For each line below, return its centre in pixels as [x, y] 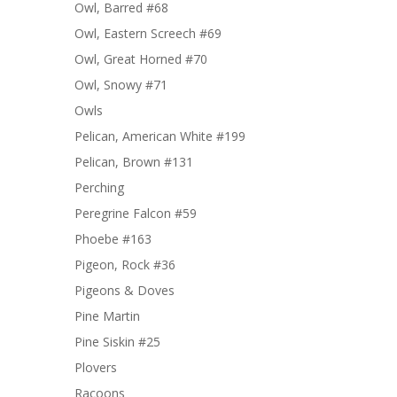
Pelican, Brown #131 [134, 161]
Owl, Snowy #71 [121, 84]
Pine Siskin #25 [117, 341]
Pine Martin [107, 315]
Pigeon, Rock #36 [125, 264]
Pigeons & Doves [125, 290]
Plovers [96, 367]
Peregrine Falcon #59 [136, 213]
